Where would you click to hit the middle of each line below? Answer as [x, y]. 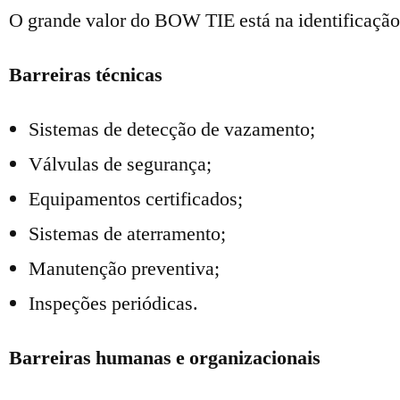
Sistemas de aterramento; [127, 234]
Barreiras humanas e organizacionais [165, 358]
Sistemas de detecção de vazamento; [172, 129]
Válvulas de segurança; [120, 164]
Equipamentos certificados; [136, 199]
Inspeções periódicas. [113, 304]
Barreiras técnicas [86, 75]
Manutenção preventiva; [124, 269]
